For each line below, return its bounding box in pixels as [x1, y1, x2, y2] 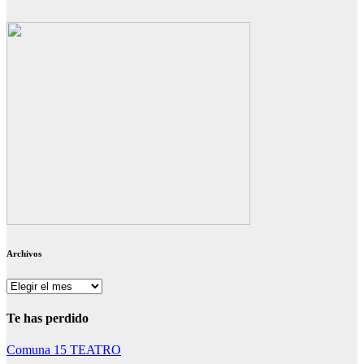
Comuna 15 [6, 343, 70, 357]
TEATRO [70, 343, 121, 357]
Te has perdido [6, 311, 89, 326]
